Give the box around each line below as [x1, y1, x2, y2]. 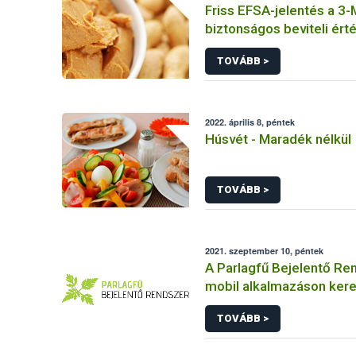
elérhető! [205, 296, 261, 312]
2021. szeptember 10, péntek [205, 245, 324, 257]
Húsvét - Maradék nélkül [205, 131, 352, 147]
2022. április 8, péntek [205, 116, 296, 128]
